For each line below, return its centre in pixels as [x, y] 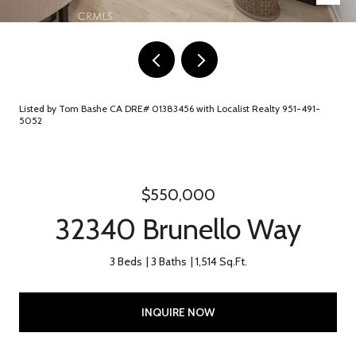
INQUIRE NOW [178, 312]
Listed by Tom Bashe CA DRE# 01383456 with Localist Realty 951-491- [170, 108]
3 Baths [168, 261]
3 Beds [126, 261]
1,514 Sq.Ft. [221, 261]
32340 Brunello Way [178, 229]
